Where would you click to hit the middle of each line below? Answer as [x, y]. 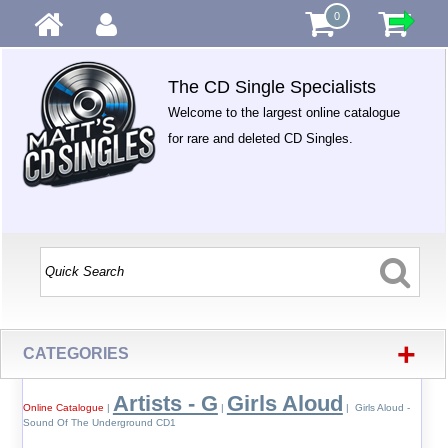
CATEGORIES [76, 353]
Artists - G [165, 403]
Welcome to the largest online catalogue [284, 112]
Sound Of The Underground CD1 [99, 422]
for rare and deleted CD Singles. [261, 138]
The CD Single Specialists [272, 87]
